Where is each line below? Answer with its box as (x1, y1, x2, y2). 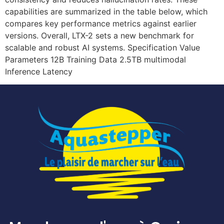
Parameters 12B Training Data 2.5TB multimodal (5, 54, 186, 64)
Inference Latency (5, 66, 72, 76)
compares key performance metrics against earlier (5, 18, 196, 28)
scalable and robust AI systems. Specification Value (5, 42, 200, 52)
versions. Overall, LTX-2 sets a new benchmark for (5, 30, 194, 40)
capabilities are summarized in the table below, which (5, 6, 207, 16)
